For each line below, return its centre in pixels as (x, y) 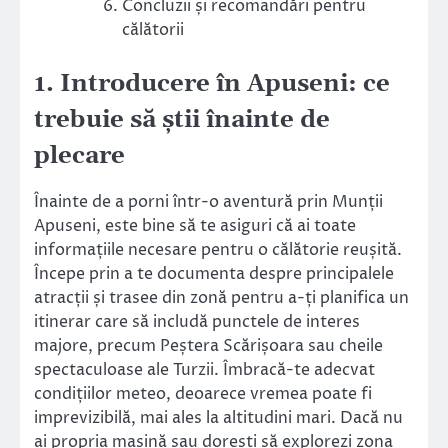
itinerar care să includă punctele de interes (197, 322)
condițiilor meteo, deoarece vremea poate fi (203, 394)
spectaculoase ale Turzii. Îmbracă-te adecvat (204, 370)
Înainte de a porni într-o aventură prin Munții (208, 202)
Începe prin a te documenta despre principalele (214, 274)
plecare (79, 156)
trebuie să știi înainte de (182, 120)
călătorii (153, 30)
